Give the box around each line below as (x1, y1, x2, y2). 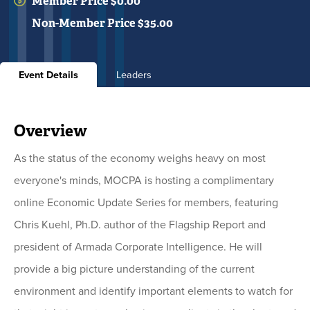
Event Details (19, 66, 79, 82)
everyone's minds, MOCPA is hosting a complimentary (14, 172, 274, 188)
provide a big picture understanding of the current (14, 260, 255, 277)
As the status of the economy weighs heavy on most (14, 149, 266, 166)
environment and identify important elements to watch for (14, 282, 293, 299)
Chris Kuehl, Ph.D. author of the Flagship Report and (14, 216, 266, 232)
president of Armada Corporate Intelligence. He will (14, 238, 262, 255)
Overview (14, 120, 87, 141)
